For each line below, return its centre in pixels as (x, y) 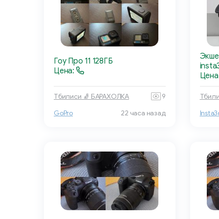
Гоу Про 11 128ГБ (83, 61)
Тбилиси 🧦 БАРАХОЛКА (92, 96)
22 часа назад (143, 113)
